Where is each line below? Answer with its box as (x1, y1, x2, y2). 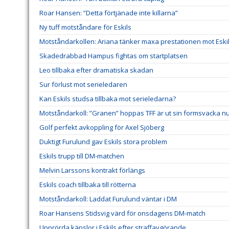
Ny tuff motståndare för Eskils (39, 22, 131, 32)
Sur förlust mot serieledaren (39, 80, 127, 89)
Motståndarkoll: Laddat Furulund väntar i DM (39, 194, 177, 204)
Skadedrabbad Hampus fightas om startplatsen (39, 51, 188, 61)
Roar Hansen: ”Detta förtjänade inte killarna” (39, 8, 178, 18)
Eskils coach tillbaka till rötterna (39, 180, 136, 190)
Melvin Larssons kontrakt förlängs (39, 166, 145, 175)
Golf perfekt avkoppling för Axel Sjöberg (39, 123, 164, 132)
